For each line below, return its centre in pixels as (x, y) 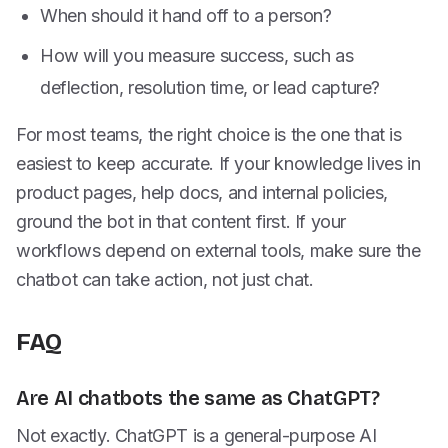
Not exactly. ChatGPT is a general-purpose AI (196, 435)
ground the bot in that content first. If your (181, 221)
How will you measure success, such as (197, 55)
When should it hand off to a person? (186, 15)
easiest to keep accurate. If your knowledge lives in (218, 163)
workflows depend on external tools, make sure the (218, 250)
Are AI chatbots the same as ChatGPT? (198, 398)
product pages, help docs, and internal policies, (202, 192)
